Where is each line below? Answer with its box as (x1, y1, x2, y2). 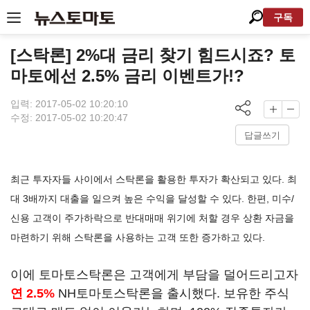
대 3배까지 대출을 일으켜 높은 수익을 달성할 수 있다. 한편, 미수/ (10, 193, 294, 204)
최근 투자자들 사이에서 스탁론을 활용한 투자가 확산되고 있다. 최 (10, 174, 297, 185)
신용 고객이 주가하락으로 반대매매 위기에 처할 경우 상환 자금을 (10, 212, 294, 224)
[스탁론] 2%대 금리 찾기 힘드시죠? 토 (10, 46, 295, 64)
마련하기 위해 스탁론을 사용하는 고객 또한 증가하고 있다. (10, 232, 265, 243)
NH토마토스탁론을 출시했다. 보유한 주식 (55, 286, 289, 300)
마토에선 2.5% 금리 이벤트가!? (10, 66, 244, 85)
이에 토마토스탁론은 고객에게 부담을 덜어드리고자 (10, 268, 298, 282)
